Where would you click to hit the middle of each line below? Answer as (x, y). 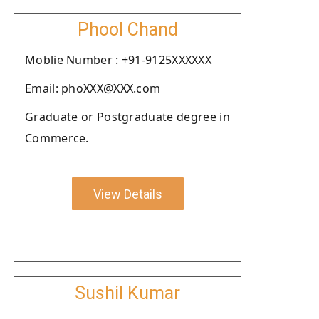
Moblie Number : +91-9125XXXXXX (118, 60)
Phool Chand (127, 30)
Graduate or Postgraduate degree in (127, 117)
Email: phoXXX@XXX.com (93, 88)
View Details (127, 194)
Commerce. (57, 138)
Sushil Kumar (127, 293)
